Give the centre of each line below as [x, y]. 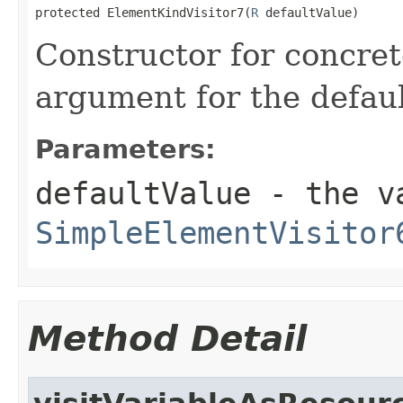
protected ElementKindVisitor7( [143, 12]
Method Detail [167, 338]
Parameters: [125, 149]
